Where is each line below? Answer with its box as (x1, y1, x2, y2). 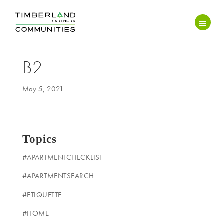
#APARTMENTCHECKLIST (22, 152, 103, 162)
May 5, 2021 (22, 83, 64, 94)
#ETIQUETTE (22, 189, 62, 200)
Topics (22, 132, 57, 145)
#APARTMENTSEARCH (22, 171, 94, 181)
